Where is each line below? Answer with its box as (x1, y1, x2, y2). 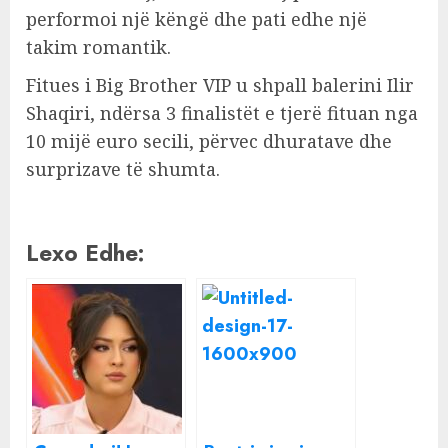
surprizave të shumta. (26, 157, 220, 181)
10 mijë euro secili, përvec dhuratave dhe (26, 129, 392, 153)
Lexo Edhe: (26, 237, 145, 269)
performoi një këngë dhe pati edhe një (26, 7, 367, 31)
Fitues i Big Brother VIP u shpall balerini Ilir (26, 73, 414, 97)
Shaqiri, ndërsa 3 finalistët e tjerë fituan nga (26, 101, 418, 125)
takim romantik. (26, 35, 171, 59)
